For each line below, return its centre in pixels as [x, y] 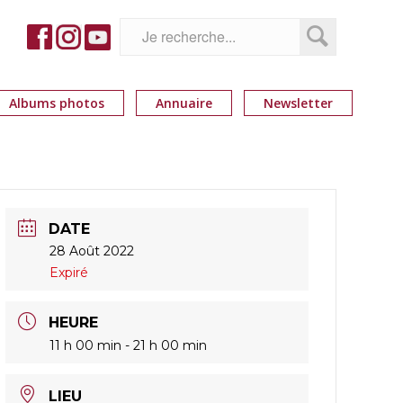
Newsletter [298, 103]
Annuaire [184, 103]
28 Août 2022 [92, 251]
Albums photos [56, 103]
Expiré [69, 273]
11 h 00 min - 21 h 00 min [129, 346]
